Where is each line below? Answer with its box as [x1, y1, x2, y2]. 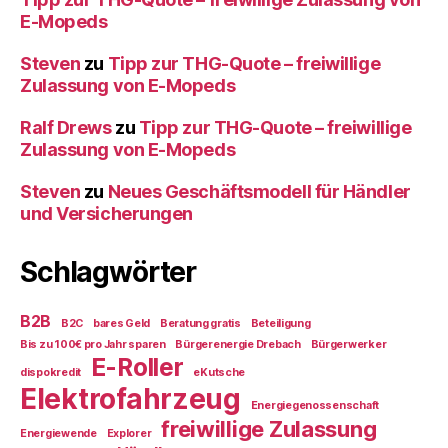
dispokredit [20, 365, 82, 379]
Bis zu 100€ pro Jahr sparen [20, 337, 166, 351]
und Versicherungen [20, 202, 193, 224]
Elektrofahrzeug [20, 381, 241, 416]
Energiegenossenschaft [250, 398, 380, 412]
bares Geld [92, 316, 151, 330]
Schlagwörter [20, 254, 197, 289]
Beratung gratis [159, 316, 241, 330]
